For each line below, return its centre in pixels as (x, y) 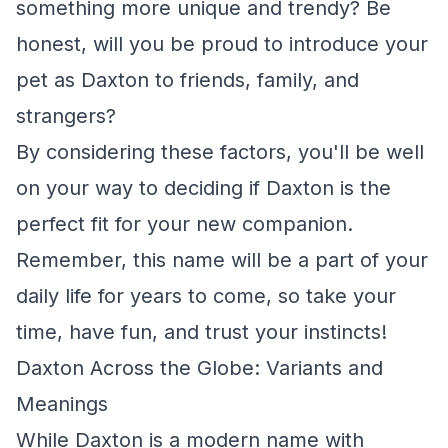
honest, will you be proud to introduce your (222, 44)
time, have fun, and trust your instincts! (201, 332)
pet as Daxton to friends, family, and (187, 80)
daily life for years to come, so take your (206, 296)
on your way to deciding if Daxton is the (203, 188)
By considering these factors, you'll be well (220, 152)
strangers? (66, 116)
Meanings (62, 404)
